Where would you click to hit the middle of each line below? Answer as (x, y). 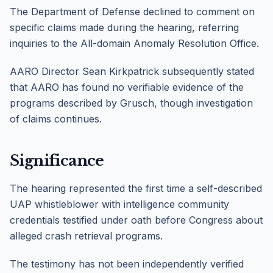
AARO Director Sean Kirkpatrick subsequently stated (132, 71)
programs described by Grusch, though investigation (131, 103)
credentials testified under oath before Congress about (136, 220)
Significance (57, 161)
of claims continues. (56, 119)
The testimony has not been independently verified (127, 264)
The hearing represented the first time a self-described (136, 188)
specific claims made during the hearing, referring (124, 27)
